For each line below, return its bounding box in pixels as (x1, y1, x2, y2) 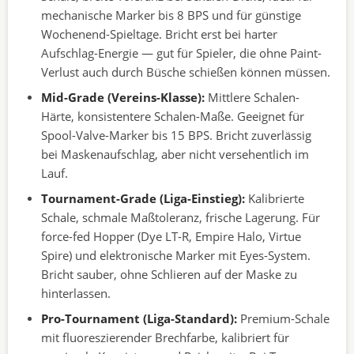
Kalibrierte (245, 190, 304, 206)
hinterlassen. (41, 285, 111, 301)
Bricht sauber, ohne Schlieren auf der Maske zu (41, 266, 297, 282)
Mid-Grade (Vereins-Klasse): (41, 89, 205, 105)
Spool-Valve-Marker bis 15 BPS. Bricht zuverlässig (41, 127, 311, 143)
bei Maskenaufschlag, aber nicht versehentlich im (41, 146, 309, 162)
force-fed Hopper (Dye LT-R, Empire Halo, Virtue (41, 228, 301, 244)
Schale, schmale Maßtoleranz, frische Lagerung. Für (41, 209, 320, 225)
